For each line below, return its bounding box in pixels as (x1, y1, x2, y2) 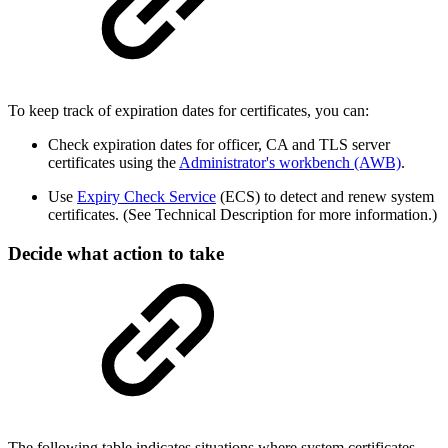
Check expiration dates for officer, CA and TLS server (48, 136, 390, 154)
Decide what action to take (8, 242, 224, 264)
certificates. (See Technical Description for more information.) (48, 206, 437, 224)
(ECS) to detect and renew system (216, 188, 434, 206)
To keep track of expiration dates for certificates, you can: (8, 102, 369, 120)
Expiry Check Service (77, 188, 216, 206)
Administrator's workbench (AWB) (179, 154, 401, 172)
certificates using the (48, 154, 179, 172)
